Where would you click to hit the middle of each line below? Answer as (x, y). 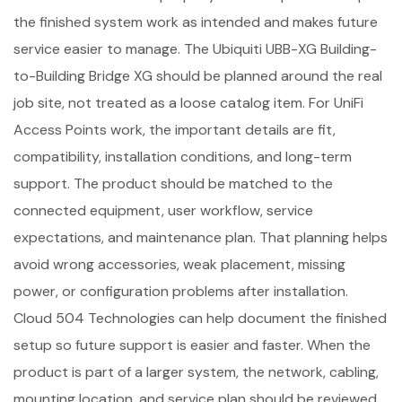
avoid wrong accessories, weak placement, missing (179, 264)
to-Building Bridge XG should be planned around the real (198, 76)
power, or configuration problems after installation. (181, 291)
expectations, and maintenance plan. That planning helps (201, 237)
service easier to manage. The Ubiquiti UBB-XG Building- (195, 49)
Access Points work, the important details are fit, (175, 130)
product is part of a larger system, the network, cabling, (196, 372)
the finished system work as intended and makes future (196, 22)
